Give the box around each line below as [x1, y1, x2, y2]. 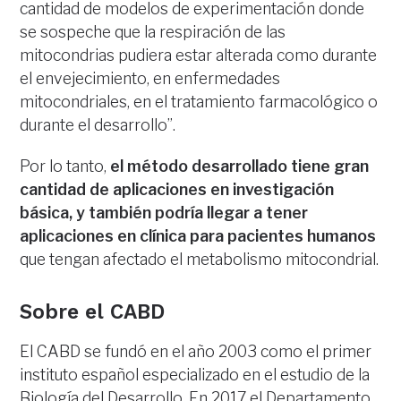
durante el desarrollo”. [20, 115, 176, 134]
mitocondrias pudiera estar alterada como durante [20, 45, 378, 64]
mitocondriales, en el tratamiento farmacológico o [20, 91, 379, 111]
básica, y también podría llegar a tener [20, 202, 309, 222]
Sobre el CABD [20, 299, 166, 324]
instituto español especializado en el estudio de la [20, 364, 371, 384]
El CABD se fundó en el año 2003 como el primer [20, 341, 372, 361]
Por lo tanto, [20, 156, 111, 175]
